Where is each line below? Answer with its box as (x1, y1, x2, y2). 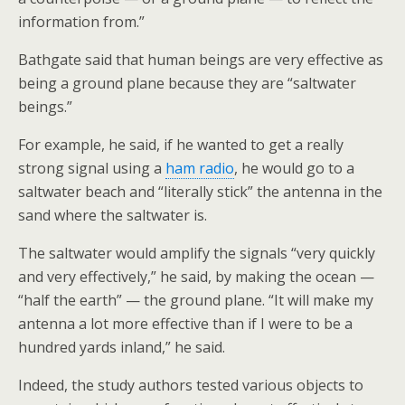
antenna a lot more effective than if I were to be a (18, 313, 353, 334)
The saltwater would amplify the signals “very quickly (18, 242, 375, 263)
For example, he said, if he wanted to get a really (18, 134, 344, 155)
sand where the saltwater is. (18, 204, 207, 225)
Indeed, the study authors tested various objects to (18, 374, 363, 395)
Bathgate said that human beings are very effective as (18, 49, 383, 70)
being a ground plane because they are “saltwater (18, 72, 356, 93)
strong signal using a (18, 157, 165, 178)
